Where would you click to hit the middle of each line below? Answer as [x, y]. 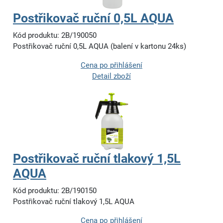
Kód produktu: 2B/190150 [55, 191]
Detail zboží [111, 76]
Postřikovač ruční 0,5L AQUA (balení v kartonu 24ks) [100, 47]
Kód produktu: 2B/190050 [55, 36]
